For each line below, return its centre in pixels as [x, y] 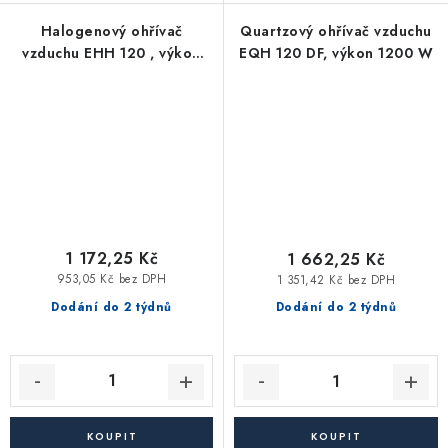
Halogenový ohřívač [111, 31]
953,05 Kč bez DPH [111, 278]
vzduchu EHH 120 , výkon [111, 53]
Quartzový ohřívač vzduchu [336, 31]
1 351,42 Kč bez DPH [336, 279]
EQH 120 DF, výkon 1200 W [336, 53]
